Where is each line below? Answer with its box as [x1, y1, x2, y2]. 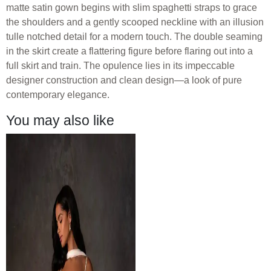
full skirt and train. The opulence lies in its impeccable [6, 60, 235, 71]
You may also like [6, 112, 114, 128]
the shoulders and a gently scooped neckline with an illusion [6, 16, 264, 27]
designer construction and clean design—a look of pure [6, 74, 242, 85]
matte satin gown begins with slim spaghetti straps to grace [6, 2, 257, 13]
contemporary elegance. [6, 89, 109, 100]
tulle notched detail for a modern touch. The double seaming [6, 31, 263, 42]
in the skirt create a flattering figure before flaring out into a [6, 45, 253, 56]
